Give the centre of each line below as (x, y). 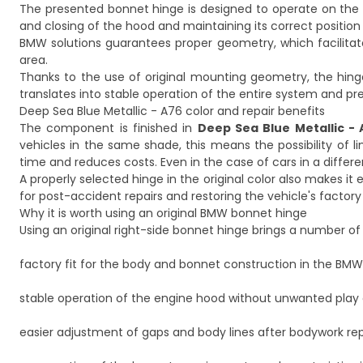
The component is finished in (109, 128)
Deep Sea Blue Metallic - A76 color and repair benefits (172, 111)
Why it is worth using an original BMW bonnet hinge (163, 213)
